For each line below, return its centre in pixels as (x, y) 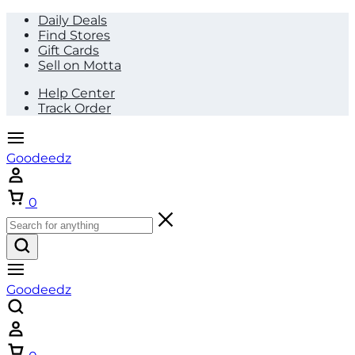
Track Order (74, 108)
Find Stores (74, 35)
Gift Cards (69, 50)
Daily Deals (73, 20)
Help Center (76, 93)
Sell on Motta (80, 65)
